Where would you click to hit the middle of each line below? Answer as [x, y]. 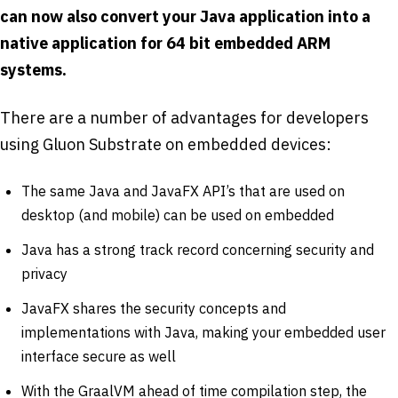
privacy [44, 274]
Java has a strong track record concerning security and [198, 250]
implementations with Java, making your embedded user [203, 332]
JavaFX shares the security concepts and [154, 308]
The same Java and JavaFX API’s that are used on [183, 191]
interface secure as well [99, 356]
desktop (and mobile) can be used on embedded [178, 215]
